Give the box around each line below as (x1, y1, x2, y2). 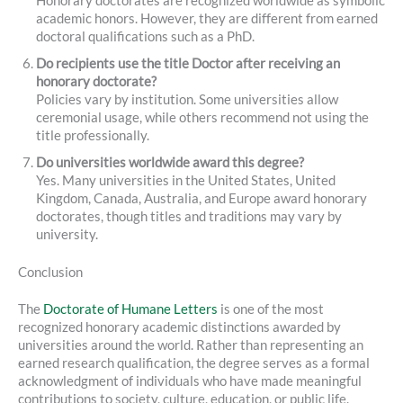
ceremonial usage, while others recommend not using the (36, 109, 369, 125)
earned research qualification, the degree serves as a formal (18, 355, 370, 372)
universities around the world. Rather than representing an (18, 337, 363, 354)
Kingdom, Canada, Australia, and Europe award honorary (36, 190, 367, 206)
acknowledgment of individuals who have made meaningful (18, 373, 362, 390)
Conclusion (18, 264, 83, 280)
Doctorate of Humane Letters (43, 301, 218, 318)
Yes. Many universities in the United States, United (36, 172, 336, 188)
